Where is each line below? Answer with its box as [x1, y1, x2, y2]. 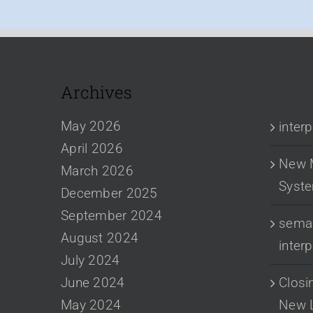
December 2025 [61, 184, 158, 201]
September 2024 [61, 207, 162, 224]
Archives [61, 80, 132, 103]
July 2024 [61, 252, 120, 268]
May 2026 [61, 117, 122, 134]
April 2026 [61, 140, 123, 156]
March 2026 [61, 162, 133, 179]
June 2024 [61, 274, 125, 291]
